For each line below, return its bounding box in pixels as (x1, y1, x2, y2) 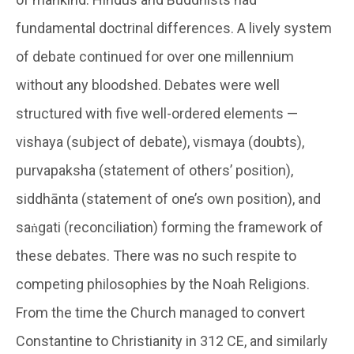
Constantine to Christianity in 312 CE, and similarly (16, 332, 328, 349)
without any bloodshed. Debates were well (16, 76, 280, 93)
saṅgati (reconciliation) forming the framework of (16, 218, 323, 235)
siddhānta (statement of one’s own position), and (16, 190, 321, 207)
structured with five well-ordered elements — (16, 104, 298, 122)
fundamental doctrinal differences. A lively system (16, 19, 332, 36)
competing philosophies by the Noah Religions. (16, 275, 310, 292)
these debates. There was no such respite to (16, 247, 296, 264)
